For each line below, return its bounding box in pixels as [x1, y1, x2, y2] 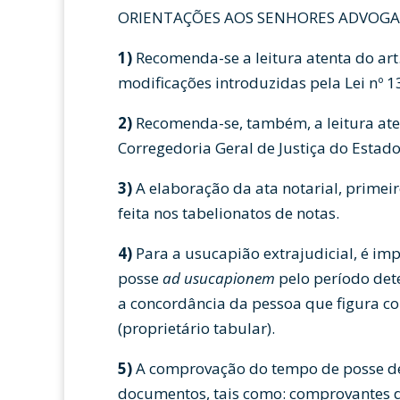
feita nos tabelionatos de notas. [118, 203, 339, 223]
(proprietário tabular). [118, 318, 275, 338]
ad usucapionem [162, 268, 275, 288]
